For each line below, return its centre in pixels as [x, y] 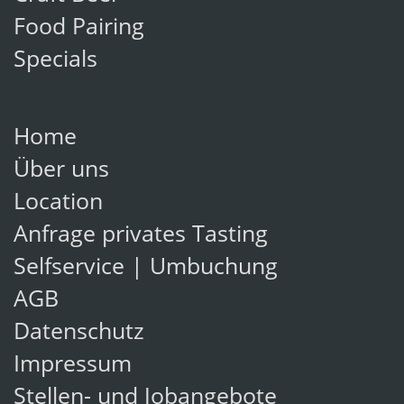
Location [58, 204]
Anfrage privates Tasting [141, 236]
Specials [55, 61]
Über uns [61, 171]
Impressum [73, 366]
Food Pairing [79, 29]
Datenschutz [79, 334]
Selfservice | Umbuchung [146, 269]
